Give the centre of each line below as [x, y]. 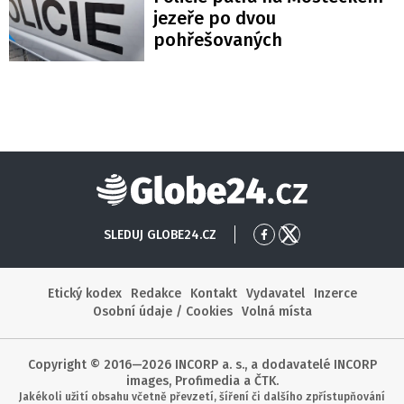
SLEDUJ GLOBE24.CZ [160, 234]
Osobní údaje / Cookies [162, 311]
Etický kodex [84, 293]
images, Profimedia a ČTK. [202, 381]
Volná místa [276, 311]
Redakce [156, 293]
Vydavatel [275, 293]
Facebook [291, 273]
